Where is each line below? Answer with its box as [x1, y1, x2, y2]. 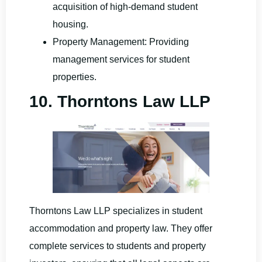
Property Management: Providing [53, 37, 189, 47]
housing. [53, 19, 88, 30]
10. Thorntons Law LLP [29, 92, 211, 111]
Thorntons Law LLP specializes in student [29, 205, 202, 216]
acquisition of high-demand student [53, 2, 198, 12]
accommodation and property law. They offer [29, 223, 212, 233]
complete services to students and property [29, 240, 206, 251]
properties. [53, 72, 96, 82]
